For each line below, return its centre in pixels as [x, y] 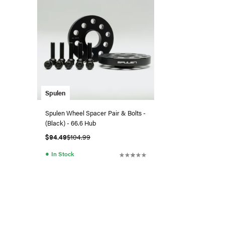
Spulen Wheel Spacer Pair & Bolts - [95, 113]
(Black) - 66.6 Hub [71, 123]
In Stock [63, 153]
